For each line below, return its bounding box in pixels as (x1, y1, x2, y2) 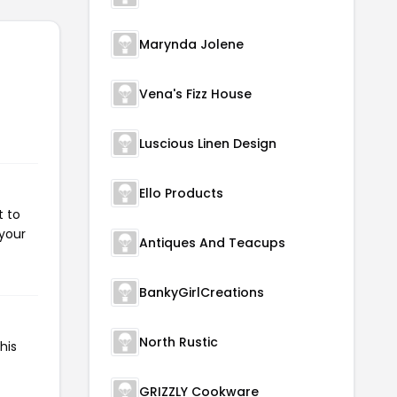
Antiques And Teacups (139, 233, 285, 252)
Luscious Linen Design (139, 134, 276, 152)
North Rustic (139, 332, 218, 351)
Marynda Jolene (139, 35, 244, 53)
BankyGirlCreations (139, 283, 264, 301)
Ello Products (139, 183, 223, 202)
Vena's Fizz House (139, 84, 252, 103)
